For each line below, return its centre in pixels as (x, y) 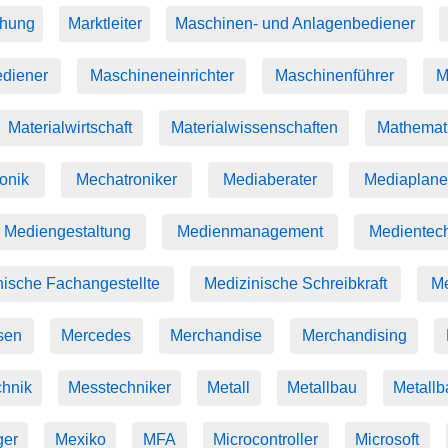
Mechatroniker (126, 179)
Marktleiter (104, 23)
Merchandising (354, 335)
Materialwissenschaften (254, 127)
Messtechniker (120, 387)
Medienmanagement (250, 231)
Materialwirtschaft (69, 127)
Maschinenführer (335, 75)
